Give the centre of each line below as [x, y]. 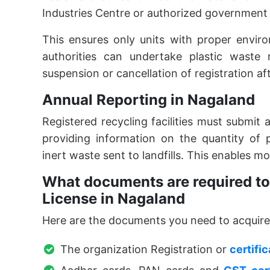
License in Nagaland [114, 199]
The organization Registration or [145, 249]
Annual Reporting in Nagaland [149, 100]
